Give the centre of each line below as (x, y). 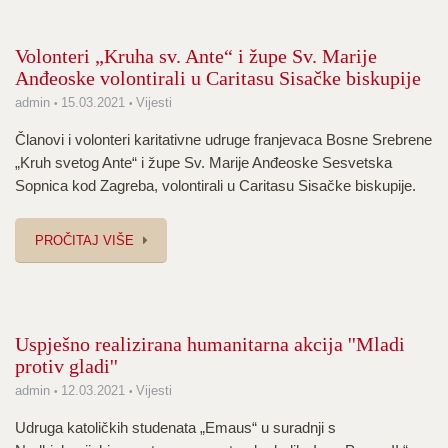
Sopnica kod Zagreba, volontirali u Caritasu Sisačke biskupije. (215, 185)
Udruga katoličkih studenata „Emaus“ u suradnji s (175, 427)
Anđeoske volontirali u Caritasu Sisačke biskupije (218, 78)
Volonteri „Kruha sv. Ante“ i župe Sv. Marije (196, 56)
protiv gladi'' (66, 366)
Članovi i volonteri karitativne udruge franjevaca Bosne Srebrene (223, 139)
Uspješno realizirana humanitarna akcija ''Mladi (210, 344)
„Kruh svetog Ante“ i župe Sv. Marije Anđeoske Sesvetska (203, 162)
